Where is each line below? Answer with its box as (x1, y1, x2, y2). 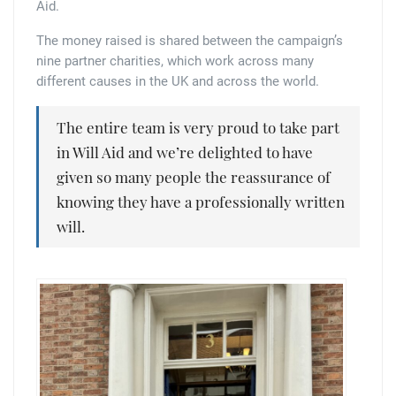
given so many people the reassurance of (57, 166, 331, 187)
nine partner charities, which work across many (36, 52, 314, 69)
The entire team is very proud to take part (57, 117, 339, 137)
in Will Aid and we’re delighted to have (57, 141, 313, 162)
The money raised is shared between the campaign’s (36, 32, 343, 49)
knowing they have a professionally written (57, 191, 345, 211)
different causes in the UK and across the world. (36, 72, 319, 89)
